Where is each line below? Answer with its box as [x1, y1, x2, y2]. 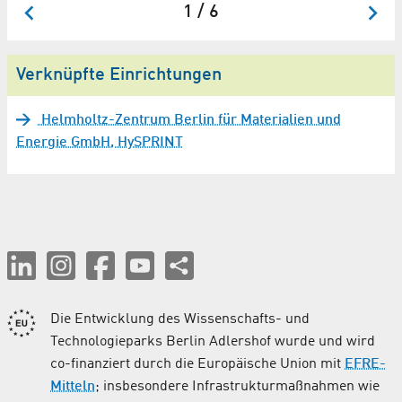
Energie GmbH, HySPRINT [16, 135, 183, 150]
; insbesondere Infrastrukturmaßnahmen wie [95, 379, 380, 394]
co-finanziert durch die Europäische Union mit [50, 356, 345, 371]
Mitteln [50, 379, 95, 394]
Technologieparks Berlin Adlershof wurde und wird [50, 334, 375, 349]
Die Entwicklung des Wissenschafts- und [50, 311, 310, 327]
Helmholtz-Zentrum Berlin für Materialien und [38, 112, 341, 127]
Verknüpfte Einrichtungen [16, 66, 222, 84]
